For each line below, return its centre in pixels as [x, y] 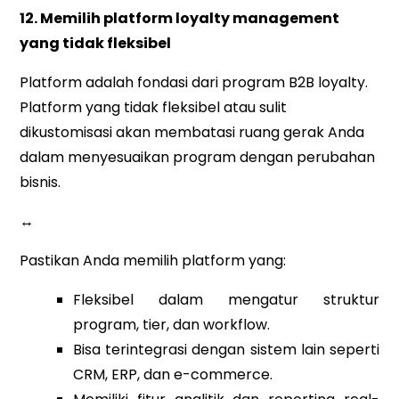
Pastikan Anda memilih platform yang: [153, 261]
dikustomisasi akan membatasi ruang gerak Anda [192, 133]
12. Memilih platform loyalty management [180, 19]
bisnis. [41, 183]
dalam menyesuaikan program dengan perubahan [198, 158]
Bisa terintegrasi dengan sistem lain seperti [226, 350]
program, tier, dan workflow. [172, 325]
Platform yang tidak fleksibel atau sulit [154, 108]
